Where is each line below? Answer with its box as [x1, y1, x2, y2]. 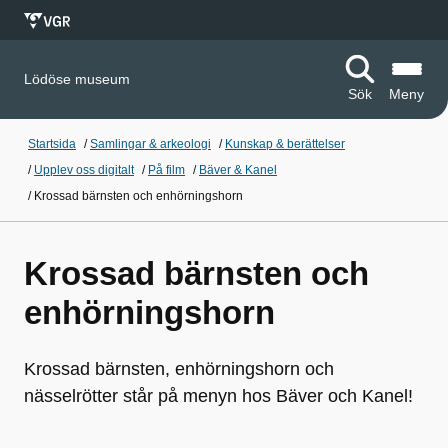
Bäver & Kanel [199, 163, 277, 177]
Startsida [28, 137, 76, 151]
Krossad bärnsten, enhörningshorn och [24, 359, 334, 379]
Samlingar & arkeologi [90, 137, 211, 151]
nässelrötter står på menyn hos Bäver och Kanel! [24, 386, 413, 406]
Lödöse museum [24, 71, 130, 87]
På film [148, 163, 185, 177]
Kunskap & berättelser [225, 137, 345, 151]
